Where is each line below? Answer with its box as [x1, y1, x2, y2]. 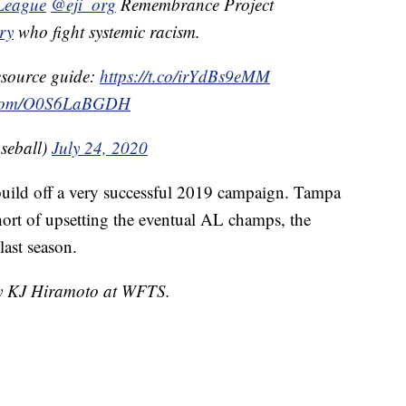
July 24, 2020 [52, 136, 148, 159]
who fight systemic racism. [14, 20, 200, 43]
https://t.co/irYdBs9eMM [100, 64, 270, 88]
